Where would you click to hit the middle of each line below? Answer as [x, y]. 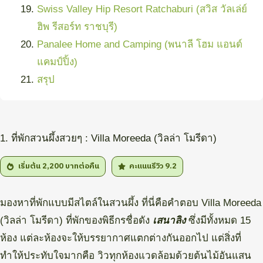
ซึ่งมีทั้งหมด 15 [218, 221]
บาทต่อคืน [82, 166]
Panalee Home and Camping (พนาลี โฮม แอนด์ [139, 44]
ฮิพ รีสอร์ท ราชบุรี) [77, 26]
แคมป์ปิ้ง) [57, 62]
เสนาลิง [169, 221]
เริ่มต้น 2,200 [41, 166]
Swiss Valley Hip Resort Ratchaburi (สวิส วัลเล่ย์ [142, 9]
